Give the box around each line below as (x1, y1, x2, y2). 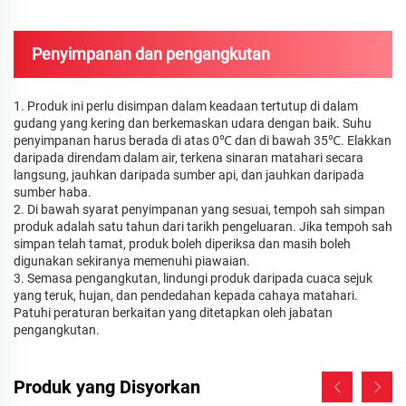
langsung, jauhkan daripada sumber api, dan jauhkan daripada (14, 168, 364, 183)
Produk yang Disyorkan (14, 376, 200, 399)
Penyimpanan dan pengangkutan (32, 44, 270, 64)
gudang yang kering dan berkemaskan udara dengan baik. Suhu (14, 116, 372, 131)
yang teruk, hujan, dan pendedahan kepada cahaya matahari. (14, 288, 358, 304)
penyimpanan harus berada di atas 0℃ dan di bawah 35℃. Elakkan (14, 133, 391, 149)
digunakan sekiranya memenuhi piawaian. (14, 254, 250, 269)
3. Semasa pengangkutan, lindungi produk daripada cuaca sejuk (14, 271, 372, 286)
